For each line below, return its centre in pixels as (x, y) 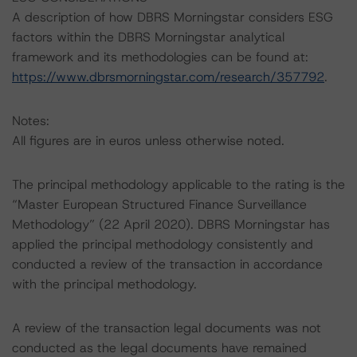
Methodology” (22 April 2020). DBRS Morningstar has (171, 224)
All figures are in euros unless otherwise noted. (148, 141)
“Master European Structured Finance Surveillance (159, 204)
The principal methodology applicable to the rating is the (178, 184)
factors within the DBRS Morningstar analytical (148, 37)
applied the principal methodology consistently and (163, 244)
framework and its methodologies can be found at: (160, 57)
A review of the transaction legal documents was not (167, 328)
